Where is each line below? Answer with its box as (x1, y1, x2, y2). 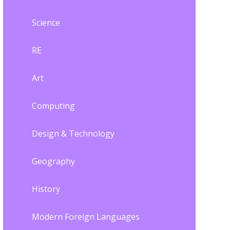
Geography (31, 156, 75, 167)
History (31, 183, 60, 195)
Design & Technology (31, 128, 114, 140)
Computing (31, 100, 75, 112)
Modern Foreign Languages (31, 211, 140, 223)
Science (31, 17, 60, 29)
